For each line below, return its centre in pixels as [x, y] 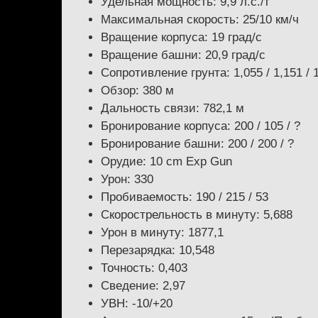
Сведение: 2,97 [143, 285]
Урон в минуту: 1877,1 [162, 232]
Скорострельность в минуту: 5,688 [197, 214]
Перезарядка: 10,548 [158, 250]
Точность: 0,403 [144, 268]
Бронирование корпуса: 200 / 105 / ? [201, 126]
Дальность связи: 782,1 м [172, 108]
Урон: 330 [127, 179]
